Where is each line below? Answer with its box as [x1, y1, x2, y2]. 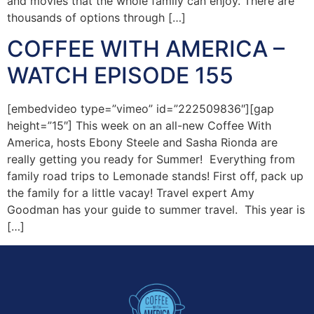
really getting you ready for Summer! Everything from [7, 152, 295, 167]
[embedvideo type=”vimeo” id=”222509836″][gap [7, 102, 274, 116]
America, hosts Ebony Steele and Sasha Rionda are [7, 135, 278, 150]
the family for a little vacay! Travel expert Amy [7, 186, 254, 200]
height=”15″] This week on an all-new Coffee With [7, 118, 271, 133]
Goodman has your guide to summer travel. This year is [7, 203, 305, 217]
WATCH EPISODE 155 [7, 62, 233, 90]
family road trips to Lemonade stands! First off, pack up [7, 169, 303, 184]
